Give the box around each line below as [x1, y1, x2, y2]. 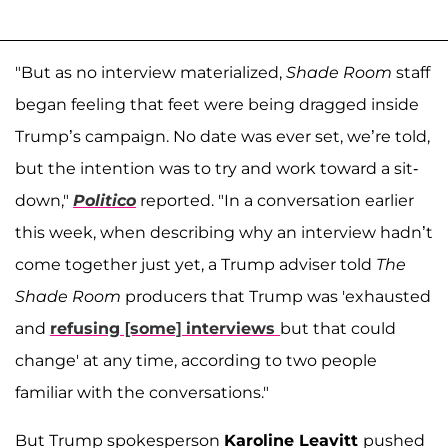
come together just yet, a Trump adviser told [15, 255, 376, 275]
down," [15, 191, 73, 211]
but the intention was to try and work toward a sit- [15, 159, 418, 179]
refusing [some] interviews [50, 319, 280, 339]
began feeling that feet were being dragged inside [15, 95, 419, 115]
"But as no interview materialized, [15, 63, 286, 83]
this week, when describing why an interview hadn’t [15, 223, 433, 243]
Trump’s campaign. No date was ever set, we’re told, [15, 127, 430, 147]
